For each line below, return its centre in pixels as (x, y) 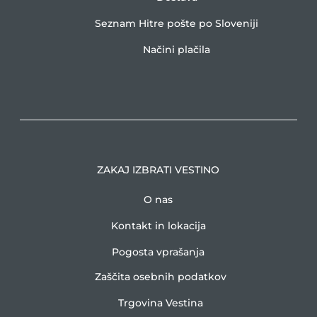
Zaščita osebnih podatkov (160, 277)
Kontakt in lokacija (158, 226)
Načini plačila (177, 50)
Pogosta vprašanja (158, 252)
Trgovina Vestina (160, 303)
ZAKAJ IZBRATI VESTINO (158, 170)
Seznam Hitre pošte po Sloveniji (177, 23)
